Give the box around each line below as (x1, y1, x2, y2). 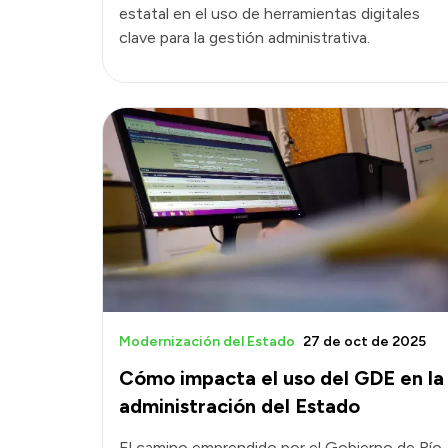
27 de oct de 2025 (303, 332, 426, 350)
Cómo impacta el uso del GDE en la (119, 365, 444, 390)
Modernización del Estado (119, 332, 295, 350)
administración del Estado (119, 393, 360, 418)
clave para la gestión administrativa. (119, 28, 370, 48)
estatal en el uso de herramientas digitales (119, 4, 420, 24)
